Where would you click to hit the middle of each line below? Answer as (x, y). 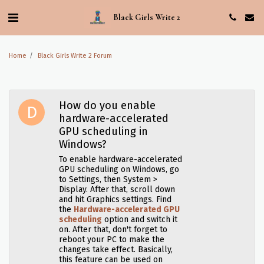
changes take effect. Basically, (116, 250)
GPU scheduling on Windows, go (119, 169)
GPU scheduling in (104, 131)
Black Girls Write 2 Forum (75, 56)
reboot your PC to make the (112, 240)
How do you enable (108, 105)
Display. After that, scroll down (117, 189)
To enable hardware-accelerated (121, 159)
